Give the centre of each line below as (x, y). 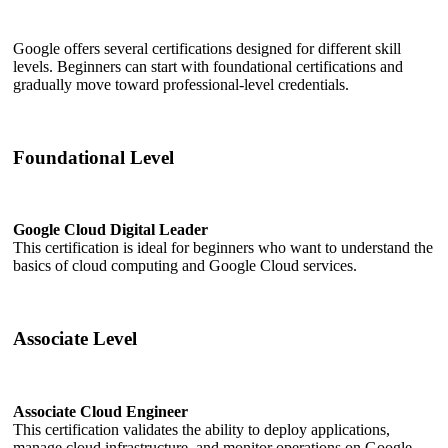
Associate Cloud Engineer (100, 411)
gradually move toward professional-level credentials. (181, 84)
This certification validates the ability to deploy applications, (201, 429)
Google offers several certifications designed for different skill (207, 48)
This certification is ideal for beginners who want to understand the (223, 248)
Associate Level (75, 338)
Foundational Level (93, 157)
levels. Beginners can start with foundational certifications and (208, 66)
